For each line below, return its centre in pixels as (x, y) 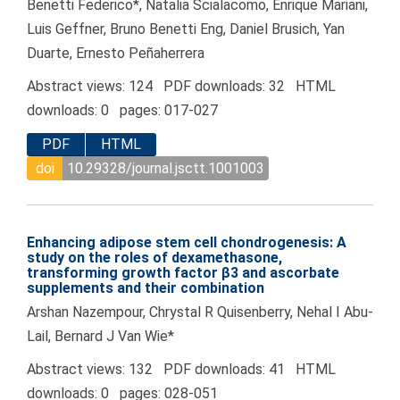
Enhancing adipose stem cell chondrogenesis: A (187, 243)
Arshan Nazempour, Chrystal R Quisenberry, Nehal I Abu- (200, 312)
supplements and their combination (146, 288)
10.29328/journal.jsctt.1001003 (166, 169)
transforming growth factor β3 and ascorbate (183, 273)
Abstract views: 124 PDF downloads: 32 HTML (181, 87)
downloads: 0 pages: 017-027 (122, 111)
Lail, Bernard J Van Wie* (100, 337)
